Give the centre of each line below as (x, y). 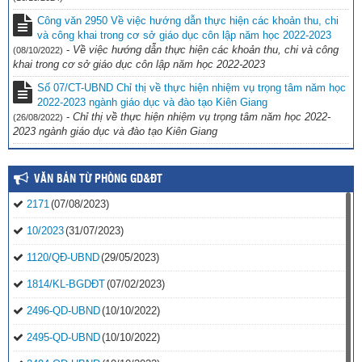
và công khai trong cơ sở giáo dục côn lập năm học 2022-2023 (184, 36)
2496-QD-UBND (63, 311)
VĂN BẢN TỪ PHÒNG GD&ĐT (98, 180)
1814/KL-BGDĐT (66, 284)
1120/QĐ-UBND (63, 258)
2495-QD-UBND (63, 338)
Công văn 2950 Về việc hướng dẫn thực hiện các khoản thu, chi (188, 21)
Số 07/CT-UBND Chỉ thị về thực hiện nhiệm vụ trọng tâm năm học (192, 88)
